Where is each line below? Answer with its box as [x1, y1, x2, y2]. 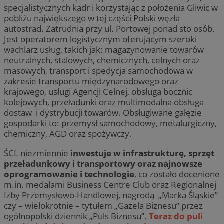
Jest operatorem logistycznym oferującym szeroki [4, 33, 197, 45]
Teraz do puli [149, 210, 203, 222]
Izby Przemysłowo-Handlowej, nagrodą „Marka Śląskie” [4, 189, 218, 201]
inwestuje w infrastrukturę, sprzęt [70, 147, 214, 159]
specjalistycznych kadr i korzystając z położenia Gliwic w [4, 2, 218, 14]
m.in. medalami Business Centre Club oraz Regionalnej [4, 178, 216, 190]
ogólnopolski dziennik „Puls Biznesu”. [4, 210, 149, 222]
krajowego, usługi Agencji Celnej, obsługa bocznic [4, 86, 192, 98]
